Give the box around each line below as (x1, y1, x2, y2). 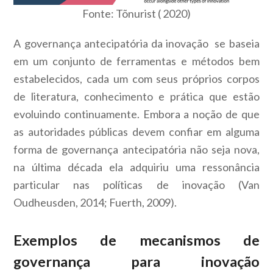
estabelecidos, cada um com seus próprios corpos (13, 72, 260, 86)
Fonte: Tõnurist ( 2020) (82, 7, 191, 21)
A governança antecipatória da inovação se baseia (13, 37, 260, 51)
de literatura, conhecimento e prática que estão (13, 90, 260, 104)
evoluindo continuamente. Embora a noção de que (13, 107, 260, 121)
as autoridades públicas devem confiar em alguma (13, 125, 260, 139)
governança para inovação (13, 253, 260, 271)
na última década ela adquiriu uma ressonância (13, 160, 260, 174)
